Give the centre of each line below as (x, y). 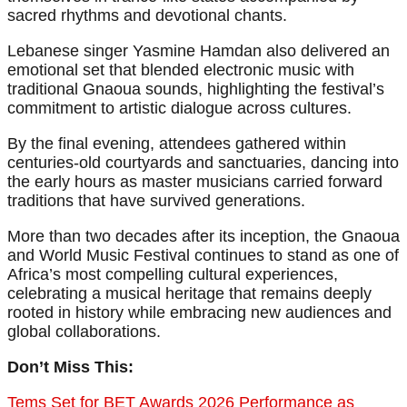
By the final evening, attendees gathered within (177, 144)
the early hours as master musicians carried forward (195, 182)
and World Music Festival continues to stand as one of (203, 256)
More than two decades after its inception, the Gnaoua (203, 237)
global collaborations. (84, 332)
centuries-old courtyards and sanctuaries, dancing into (203, 163)
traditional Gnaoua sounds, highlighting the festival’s (196, 89)
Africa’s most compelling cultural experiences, (173, 275)
